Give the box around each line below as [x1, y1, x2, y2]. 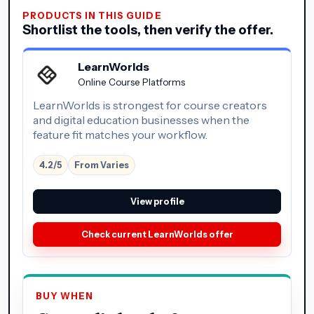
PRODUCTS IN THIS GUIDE [22, 10, 162, 21]
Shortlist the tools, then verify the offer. [22, 21, 273, 38]
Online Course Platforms [78, 76, 185, 88]
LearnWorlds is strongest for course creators [33, 97, 267, 112]
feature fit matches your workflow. [33, 127, 207, 142]
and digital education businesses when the [33, 112, 250, 127]
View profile [130, 196, 184, 207]
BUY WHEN [36, 290, 94, 301]
